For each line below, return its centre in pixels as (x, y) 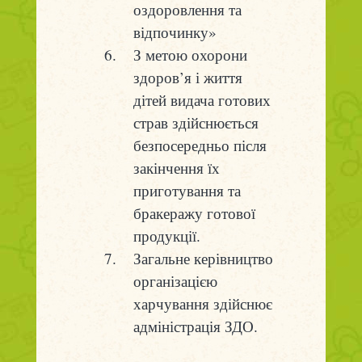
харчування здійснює (202, 304)
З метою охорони (190, 55)
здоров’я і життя (187, 78)
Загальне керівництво (203, 259)
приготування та (187, 191)
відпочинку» (175, 32)
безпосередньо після (200, 145)
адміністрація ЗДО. (195, 326)
